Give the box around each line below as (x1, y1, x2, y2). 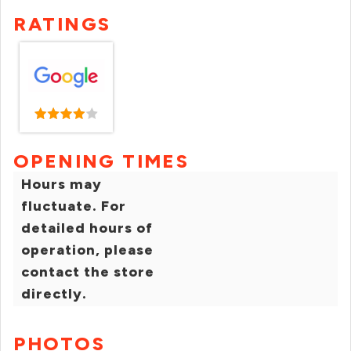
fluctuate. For (21, 197, 126, 215)
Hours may (21, 175, 102, 193)
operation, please (21, 241, 154, 259)
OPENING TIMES (13, 150, 190, 172)
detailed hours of (21, 219, 153, 237)
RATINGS (13, 13, 111, 35)
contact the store (21, 263, 154, 280)
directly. (21, 285, 87, 302)
